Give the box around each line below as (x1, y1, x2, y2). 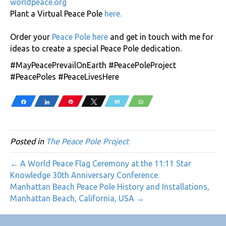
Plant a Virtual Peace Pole (10, 9, 104, 19)
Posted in (10, 137, 46, 146)
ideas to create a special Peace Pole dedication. (10, 44, 182, 53)
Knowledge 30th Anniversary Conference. (10, 171, 159, 180)
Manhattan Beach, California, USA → (10, 194, 144, 203)
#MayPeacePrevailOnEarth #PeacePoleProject (10, 61, 176, 70)
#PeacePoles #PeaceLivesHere (10, 72, 119, 82)
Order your (10, 32, 52, 42)
